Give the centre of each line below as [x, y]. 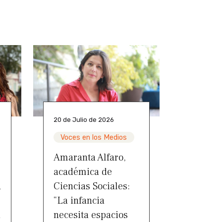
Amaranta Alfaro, [90, 157]
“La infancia [79, 200]
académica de [83, 172]
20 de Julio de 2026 [84, 119]
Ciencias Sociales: [92, 186]
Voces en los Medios [94, 137]
